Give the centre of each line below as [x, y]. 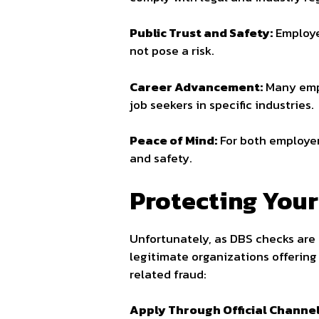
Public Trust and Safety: [201, 33]
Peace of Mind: [173, 141]
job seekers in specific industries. [222, 104]
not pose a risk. [172, 51]
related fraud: [168, 274]
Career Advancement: [196, 87]
